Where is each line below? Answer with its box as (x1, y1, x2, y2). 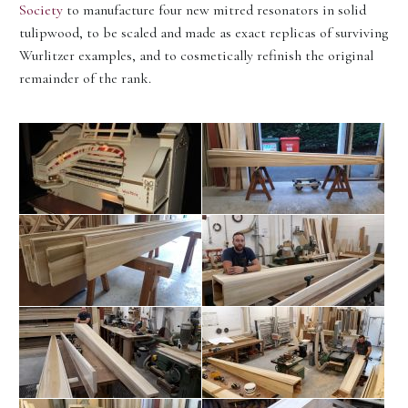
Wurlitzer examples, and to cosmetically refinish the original (19, 46, 373, 66)
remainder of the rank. (19, 69, 151, 88)
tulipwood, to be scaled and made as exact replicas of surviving (19, 24, 388, 43)
